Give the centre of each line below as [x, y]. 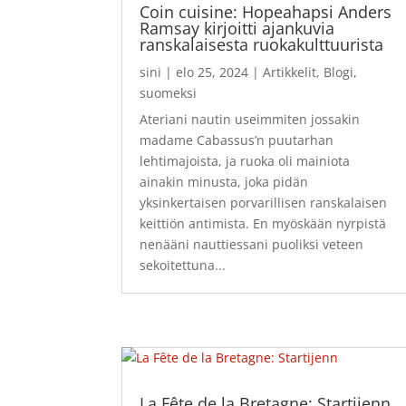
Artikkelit [290, 72]
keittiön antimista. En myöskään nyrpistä [263, 223]
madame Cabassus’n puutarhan [237, 140]
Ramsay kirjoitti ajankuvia [237, 28]
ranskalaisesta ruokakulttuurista [262, 44]
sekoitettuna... [183, 265]
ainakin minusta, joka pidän [224, 181]
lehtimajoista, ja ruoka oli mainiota [245, 160]
